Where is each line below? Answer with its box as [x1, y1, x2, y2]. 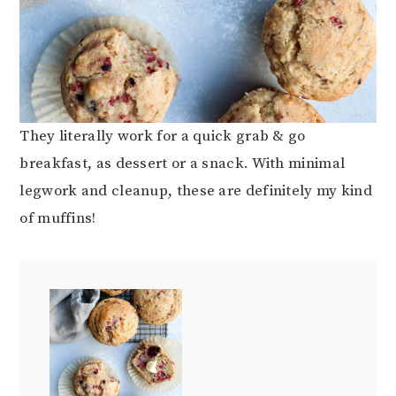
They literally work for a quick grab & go [19, 126, 306, 146]
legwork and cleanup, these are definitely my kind [19, 180, 373, 201]
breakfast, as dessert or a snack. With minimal [19, 153, 346, 173]
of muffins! [19, 208, 96, 228]
